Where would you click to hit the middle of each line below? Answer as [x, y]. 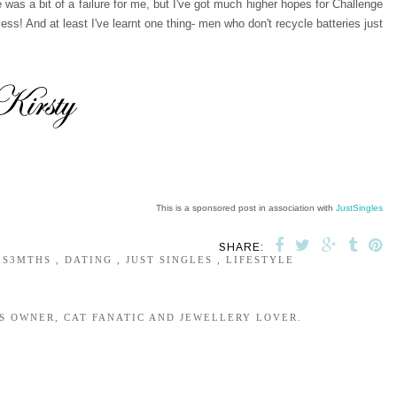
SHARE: [243, 247]
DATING [91, 259]
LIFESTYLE [260, 259]
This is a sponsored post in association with [246, 207]
